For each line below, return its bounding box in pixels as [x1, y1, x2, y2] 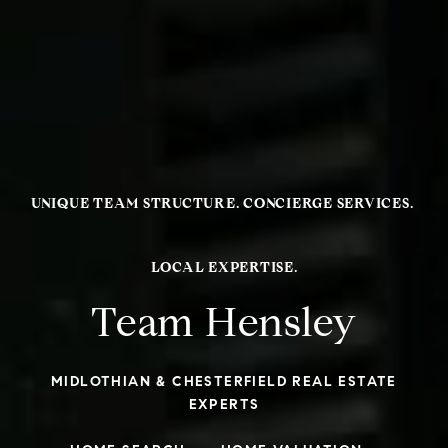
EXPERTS [188, 396, 260, 413]
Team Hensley [91, 298, 357, 347]
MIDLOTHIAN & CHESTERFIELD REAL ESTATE [51, 373, 397, 390]
